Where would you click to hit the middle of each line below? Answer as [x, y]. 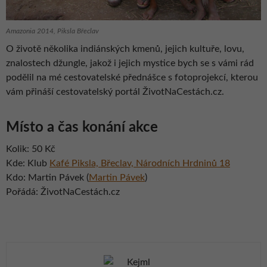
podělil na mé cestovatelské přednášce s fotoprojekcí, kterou [132, 77]
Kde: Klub [28, 163]
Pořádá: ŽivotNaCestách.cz [63, 192]
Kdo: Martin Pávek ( [47, 177]
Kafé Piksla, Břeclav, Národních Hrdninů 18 [140, 163]
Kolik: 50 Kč [31, 149]
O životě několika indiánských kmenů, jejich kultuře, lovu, [125, 49]
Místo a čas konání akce [82, 127]
